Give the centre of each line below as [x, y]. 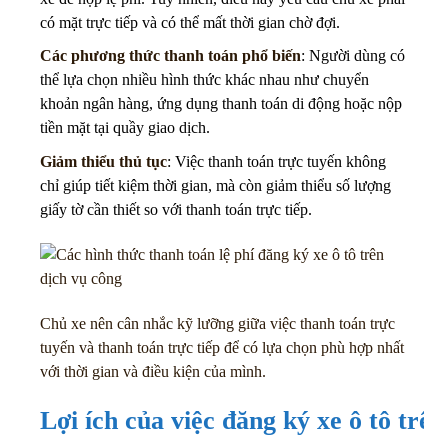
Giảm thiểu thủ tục [103, 161]
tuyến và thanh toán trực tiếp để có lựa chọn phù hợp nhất [222, 347]
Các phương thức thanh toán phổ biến [170, 56]
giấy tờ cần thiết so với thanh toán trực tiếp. [176, 209]
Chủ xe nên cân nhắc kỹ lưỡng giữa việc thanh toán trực [217, 323]
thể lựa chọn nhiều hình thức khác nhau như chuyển [204, 80]
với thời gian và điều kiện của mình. [153, 371]
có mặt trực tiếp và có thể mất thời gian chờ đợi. [190, 22]
